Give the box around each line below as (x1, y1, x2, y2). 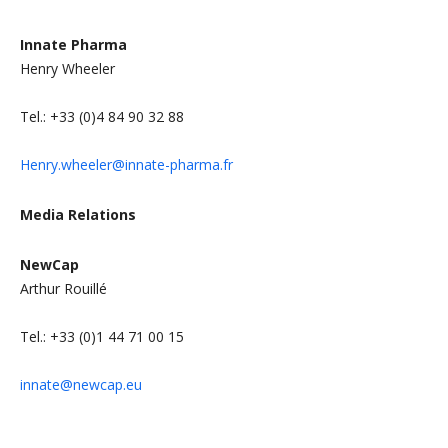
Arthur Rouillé (20, 279, 107, 299)
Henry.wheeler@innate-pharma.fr (20, 155, 233, 175)
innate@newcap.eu (20, 375, 142, 395)
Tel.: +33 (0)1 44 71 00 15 (20, 327, 184, 347)
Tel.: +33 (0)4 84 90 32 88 (20, 107, 184, 127)
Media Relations (20, 205, 136, 225)
